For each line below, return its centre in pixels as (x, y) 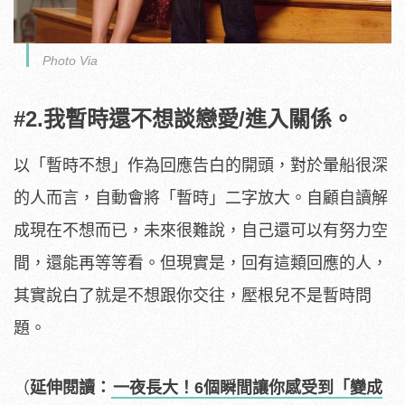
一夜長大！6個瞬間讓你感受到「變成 (248, 388)
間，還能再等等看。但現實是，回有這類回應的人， (201, 264)
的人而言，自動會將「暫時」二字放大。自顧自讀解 (201, 198)
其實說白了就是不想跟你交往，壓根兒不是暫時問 (193, 296)
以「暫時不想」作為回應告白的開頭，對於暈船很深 (201, 166)
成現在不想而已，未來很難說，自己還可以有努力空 (201, 231)
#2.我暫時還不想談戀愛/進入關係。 (184, 119)
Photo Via (70, 61)
